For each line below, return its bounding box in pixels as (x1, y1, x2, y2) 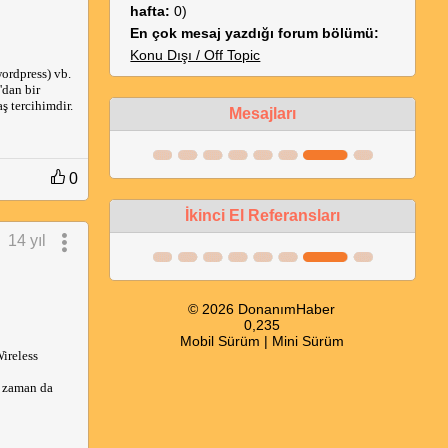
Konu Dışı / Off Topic (130, 47, 261, 63)
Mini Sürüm (271, 333, 344, 349)
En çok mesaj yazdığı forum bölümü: (130, 25, 380, 41)
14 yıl (8, 232, 47, 249)
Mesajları (229, 105, 297, 122)
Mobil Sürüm (179, 333, 260, 349)
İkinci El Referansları (185, 207, 341, 224)
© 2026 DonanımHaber (188, 301, 336, 317)
